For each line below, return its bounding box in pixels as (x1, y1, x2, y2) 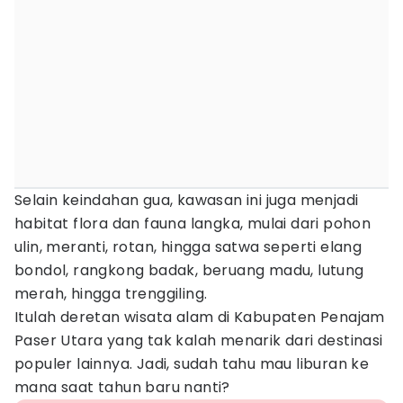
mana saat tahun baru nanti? (14, 377, 230, 398)
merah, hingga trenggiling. (14, 283, 208, 304)
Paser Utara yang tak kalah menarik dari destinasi (14, 330, 383, 351)
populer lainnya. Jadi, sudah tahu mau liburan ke (14, 354, 370, 374)
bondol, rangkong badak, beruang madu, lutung (14, 260, 364, 281)
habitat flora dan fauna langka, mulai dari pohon (14, 213, 372, 234)
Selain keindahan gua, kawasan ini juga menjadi (14, 190, 359, 210)
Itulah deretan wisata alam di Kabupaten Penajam (14, 307, 385, 327)
